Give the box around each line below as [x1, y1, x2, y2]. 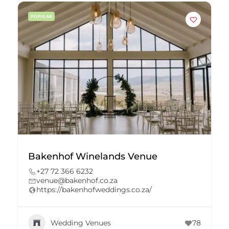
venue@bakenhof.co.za [36, 176, 118, 185]
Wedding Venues [51, 218, 111, 227]
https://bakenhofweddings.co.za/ [36, 185, 152, 194]
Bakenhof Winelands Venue [28, 151, 157, 162]
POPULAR [31, 14, 52, 19]
